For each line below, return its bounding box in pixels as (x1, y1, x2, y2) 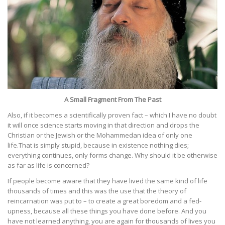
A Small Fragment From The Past (64, 94, 161, 104)
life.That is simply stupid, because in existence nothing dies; (8, 140, 189, 150)
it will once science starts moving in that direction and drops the (8, 120, 199, 130)
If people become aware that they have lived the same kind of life (8, 176, 207, 185)
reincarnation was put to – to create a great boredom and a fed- (8, 196, 201, 205)
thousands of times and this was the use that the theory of (8, 186, 186, 195)
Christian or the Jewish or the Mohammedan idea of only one (8, 130, 192, 140)
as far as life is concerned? (8, 160, 89, 170)
